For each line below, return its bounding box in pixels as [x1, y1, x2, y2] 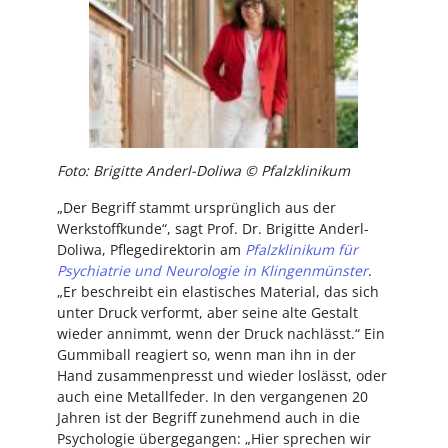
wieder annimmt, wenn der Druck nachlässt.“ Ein [56, 324, 385, 343]
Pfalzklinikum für [244, 240, 358, 259]
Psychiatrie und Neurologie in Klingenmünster [56, 261, 368, 280]
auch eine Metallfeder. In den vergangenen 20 [56, 387, 368, 406]
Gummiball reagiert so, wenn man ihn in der [56, 345, 356, 364]
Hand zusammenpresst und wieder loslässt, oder [56, 366, 387, 385]
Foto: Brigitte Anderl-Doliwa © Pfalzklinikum [56, 161, 350, 180]
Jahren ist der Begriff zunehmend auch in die [56, 408, 360, 427]
